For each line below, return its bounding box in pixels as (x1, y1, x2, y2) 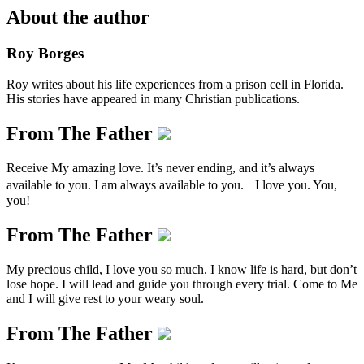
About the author (6, 6, 149, 28)
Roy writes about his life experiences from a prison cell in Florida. (6, 77, 344, 92)
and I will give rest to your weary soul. (6, 291, 204, 305)
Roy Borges (6, 44, 84, 62)
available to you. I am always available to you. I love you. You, (6, 178, 337, 193)
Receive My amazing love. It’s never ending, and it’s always (6, 161, 314, 175)
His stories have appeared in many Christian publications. (6, 92, 300, 106)
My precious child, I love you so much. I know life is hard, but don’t (6, 262, 357, 276)
